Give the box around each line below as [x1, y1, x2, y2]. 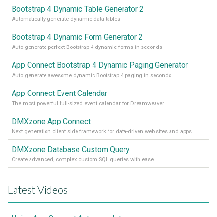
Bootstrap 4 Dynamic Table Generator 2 [12, 4, 144, 14]
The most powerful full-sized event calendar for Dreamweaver [12, 100, 164, 107]
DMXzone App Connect [12, 117, 91, 126]
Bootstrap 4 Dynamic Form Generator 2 [12, 32, 143, 42]
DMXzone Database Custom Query [12, 145, 130, 155]
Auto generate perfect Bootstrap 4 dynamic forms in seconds [12, 44, 162, 51]
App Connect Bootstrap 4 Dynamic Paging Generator [12, 61, 188, 70]
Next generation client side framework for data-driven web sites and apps [12, 128, 192, 135]
